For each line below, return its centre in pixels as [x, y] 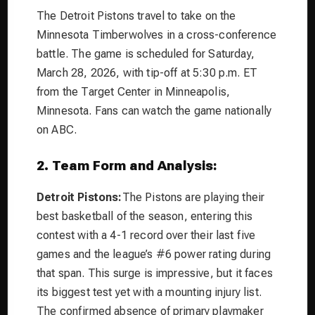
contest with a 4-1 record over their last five [146, 235]
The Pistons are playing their [193, 197]
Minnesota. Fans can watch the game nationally [154, 110]
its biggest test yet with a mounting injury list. [149, 292]
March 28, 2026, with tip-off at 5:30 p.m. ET [147, 72]
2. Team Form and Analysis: [127, 166]
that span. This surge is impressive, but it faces [155, 273]
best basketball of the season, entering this [145, 216]
